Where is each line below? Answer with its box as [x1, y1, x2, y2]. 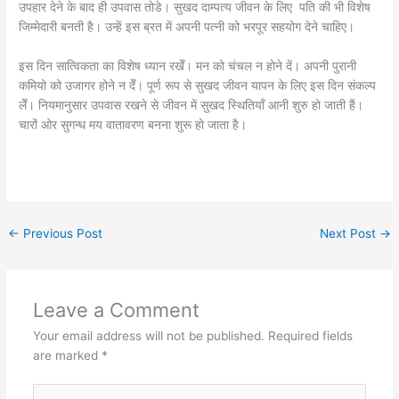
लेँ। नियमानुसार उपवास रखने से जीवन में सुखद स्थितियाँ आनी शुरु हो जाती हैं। [19, 97, 364, 112]
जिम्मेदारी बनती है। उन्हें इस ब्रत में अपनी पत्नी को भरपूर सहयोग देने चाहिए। [19, 19, 355, 34]
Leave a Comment [32, 298, 199, 322]
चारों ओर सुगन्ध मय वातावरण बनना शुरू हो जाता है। [19, 117, 248, 132]
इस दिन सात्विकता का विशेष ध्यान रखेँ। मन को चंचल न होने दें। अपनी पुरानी [19, 58, 357, 73]
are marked [32, 348, 102, 363]
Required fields [267, 329, 353, 344]
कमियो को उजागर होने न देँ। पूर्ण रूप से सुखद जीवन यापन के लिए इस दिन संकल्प [19, 77, 377, 93]
